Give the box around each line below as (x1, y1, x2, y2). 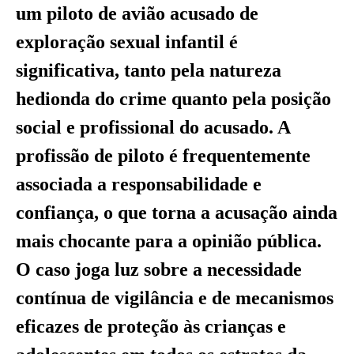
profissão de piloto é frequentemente (16, 145, 311, 166)
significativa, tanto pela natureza (16, 59, 281, 81)
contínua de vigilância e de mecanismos (16, 287, 333, 308)
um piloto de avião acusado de (16, 2, 258, 24)
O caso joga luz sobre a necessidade (16, 258, 302, 280)
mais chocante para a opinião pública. (16, 230, 322, 251)
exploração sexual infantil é (16, 31, 238, 52)
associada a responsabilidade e (16, 173, 262, 194)
